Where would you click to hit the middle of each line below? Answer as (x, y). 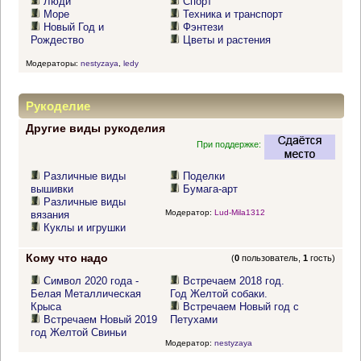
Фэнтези (203, 27)
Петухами (194, 320)
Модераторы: (53, 63)
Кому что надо (66, 258)
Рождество (58, 40)
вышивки (52, 189)
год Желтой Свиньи (79, 333)
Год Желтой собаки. (219, 294)
